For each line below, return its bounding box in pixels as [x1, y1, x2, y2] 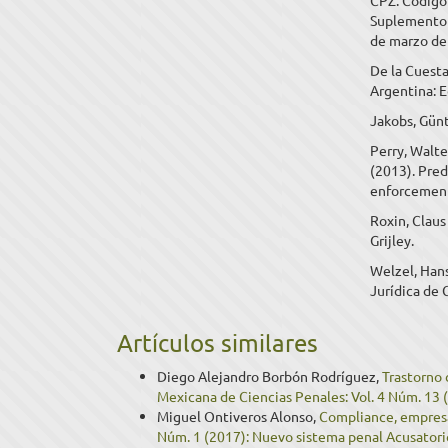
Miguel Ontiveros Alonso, [157, 407, 319, 425]
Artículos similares [117, 328, 318, 357]
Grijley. [370, 231, 415, 249]
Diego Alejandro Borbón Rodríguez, [157, 367, 382, 385]
